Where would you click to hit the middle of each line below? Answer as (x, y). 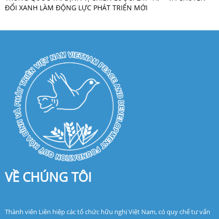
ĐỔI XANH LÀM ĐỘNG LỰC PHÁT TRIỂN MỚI (76, 7)
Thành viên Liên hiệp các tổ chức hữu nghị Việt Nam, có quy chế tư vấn (108, 212)
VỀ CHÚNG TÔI (48, 177)
